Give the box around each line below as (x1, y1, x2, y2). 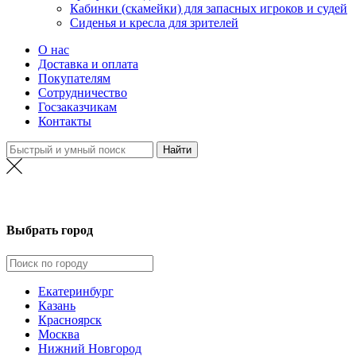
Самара (158, 192, 198, 206)
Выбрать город (6, 223, 93, 238)
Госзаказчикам (38, 100, 117, 114)
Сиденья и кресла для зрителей (70, 16, 238, 29)
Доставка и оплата (38, 57, 138, 71)
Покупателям (38, 72, 110, 85)
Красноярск (38, 312, 102, 327)
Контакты (38, 114, 91, 128)
